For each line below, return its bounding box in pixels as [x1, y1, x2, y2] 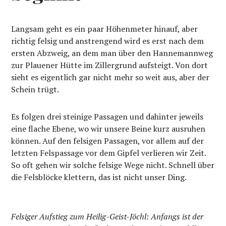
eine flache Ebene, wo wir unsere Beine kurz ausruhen [11, 123, 206, 135]
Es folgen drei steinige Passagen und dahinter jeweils [11, 111, 204, 123]
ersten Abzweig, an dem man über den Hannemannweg [11, 47, 213, 59]
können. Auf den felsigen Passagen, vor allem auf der [11, 135, 204, 147]
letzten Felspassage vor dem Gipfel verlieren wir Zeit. [11, 147, 206, 159]
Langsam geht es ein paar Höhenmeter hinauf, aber [11, 23, 198, 35]
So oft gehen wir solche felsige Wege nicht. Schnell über [11, 159, 215, 171]
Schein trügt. [11, 84, 61, 95]
